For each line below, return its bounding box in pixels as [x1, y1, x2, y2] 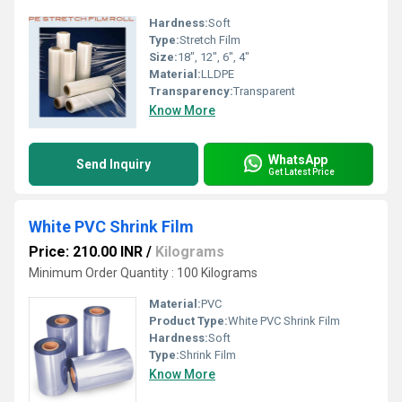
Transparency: [149, 84, 233, 98]
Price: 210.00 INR [29, 243, 143, 260]
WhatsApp [268, 152, 328, 167]
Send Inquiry [76, 157, 151, 171]
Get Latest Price [268, 166, 335, 177]
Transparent [233, 84, 295, 98]
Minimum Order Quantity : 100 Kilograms [29, 266, 258, 280]
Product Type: [149, 314, 228, 328]
